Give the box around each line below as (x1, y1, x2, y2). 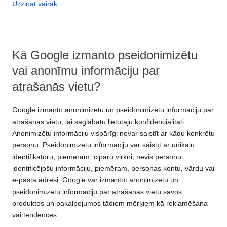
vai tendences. (12, 211, 59, 219)
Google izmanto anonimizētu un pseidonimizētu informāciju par (12, 106, 214, 115)
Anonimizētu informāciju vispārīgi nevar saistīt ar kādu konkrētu (12, 129, 215, 138)
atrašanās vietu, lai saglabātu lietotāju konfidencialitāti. (12, 118, 186, 126)
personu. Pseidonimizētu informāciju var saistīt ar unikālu (12, 141, 195, 149)
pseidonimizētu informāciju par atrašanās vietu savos (12, 187, 182, 196)
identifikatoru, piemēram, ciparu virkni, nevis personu (12, 153, 181, 161)
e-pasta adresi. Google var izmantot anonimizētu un (12, 176, 178, 184)
